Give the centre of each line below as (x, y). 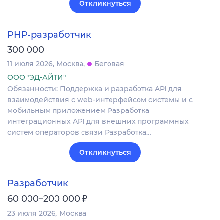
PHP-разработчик (49, 35)
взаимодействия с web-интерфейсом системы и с (100, 99)
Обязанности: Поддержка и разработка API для (95, 89)
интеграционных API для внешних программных (98, 121)
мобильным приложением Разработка (78, 110)
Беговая (109, 64)
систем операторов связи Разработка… (79, 132)
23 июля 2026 (31, 213)
